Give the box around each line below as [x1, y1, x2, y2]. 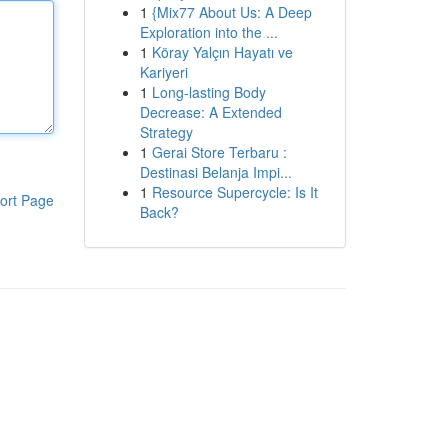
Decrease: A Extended [139, 102, 282, 122]
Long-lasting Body [151, 82, 266, 102]
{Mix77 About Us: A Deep [151, 2, 312, 22]
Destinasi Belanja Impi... [139, 162, 292, 182]
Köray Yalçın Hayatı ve [151, 42, 293, 62]
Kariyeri [139, 62, 188, 82]
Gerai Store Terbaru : [151, 142, 287, 162]
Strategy [139, 122, 193, 142]
